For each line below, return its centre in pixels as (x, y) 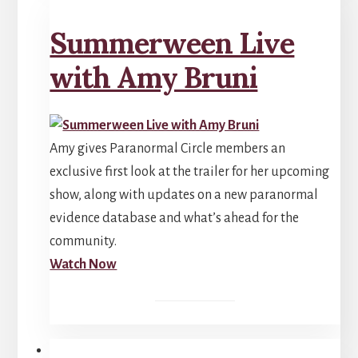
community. (84, 241)
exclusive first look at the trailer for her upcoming (190, 171)
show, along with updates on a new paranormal (184, 195)
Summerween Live (172, 43)
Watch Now (84, 264)
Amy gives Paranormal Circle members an (168, 148)
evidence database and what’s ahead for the (175, 218)
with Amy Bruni (154, 77)
